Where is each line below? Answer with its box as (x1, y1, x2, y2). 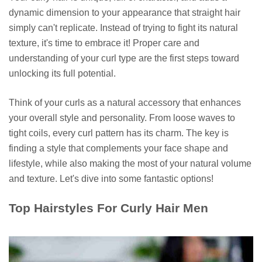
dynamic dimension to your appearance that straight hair (9, 7, 240, 18)
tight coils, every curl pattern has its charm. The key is (9, 127, 229, 138)
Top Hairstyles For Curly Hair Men (9, 201, 208, 215)
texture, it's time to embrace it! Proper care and (9, 37, 199, 48)
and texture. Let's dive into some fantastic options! (9, 173, 213, 184)
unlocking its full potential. (9, 68, 116, 78)
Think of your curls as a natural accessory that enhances (9, 97, 241, 108)
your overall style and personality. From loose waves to (9, 112, 235, 123)
